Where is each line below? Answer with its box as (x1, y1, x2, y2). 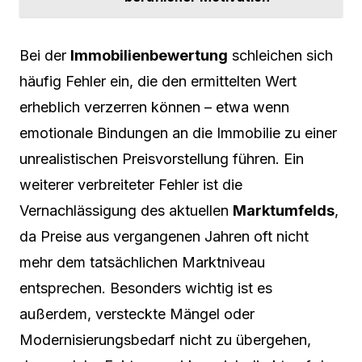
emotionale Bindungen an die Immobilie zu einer (19, 124, 337, 141)
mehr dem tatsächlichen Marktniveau (19, 253, 265, 271)
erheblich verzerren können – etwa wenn (19, 98, 289, 116)
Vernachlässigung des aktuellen (19, 201, 233, 219)
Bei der (19, 46, 70, 64)
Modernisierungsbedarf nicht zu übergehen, (19, 330, 311, 348)
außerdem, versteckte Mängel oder (19, 305, 255, 322)
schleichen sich (228, 46, 333, 64)
